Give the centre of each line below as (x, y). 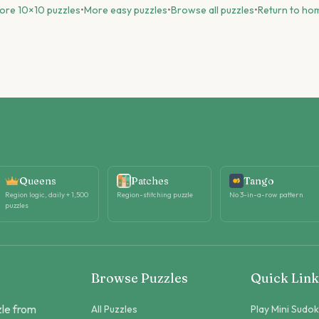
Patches (150, 181)
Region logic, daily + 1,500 (47, 195)
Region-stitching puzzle (155, 195)
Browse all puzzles (213, 10)
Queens (38, 181)
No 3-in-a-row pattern (266, 195)
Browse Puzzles (140, 278)
